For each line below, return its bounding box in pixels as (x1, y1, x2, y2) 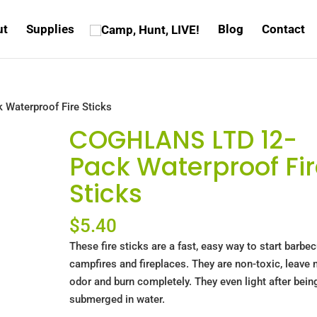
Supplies (26, 22, 74, 36)
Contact (262, 22, 305, 36)
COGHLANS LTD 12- (69, 122, 298, 157)
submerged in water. (69, 293, 166, 306)
